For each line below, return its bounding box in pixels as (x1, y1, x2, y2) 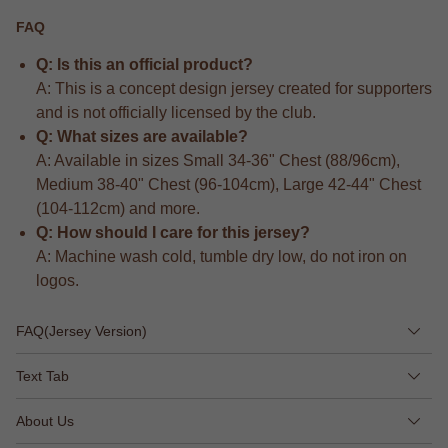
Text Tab (16, 368, 69, 385)
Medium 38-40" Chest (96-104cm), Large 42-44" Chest (36, 176, 421, 194)
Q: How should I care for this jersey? (36, 224, 310, 242)
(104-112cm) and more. (36, 200, 200, 218)
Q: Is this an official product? (36, 56, 253, 74)
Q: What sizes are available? (36, 128, 248, 146)
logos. (36, 272, 79, 290)
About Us (16, 413, 74, 430)
